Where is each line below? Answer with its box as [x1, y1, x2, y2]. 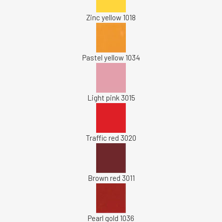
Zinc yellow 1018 [86, 13, 136, 22]
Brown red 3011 [87, 173, 135, 182]
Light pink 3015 [87, 93, 135, 102]
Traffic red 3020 [86, 133, 136, 142]
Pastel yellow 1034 [82, 53, 140, 62]
